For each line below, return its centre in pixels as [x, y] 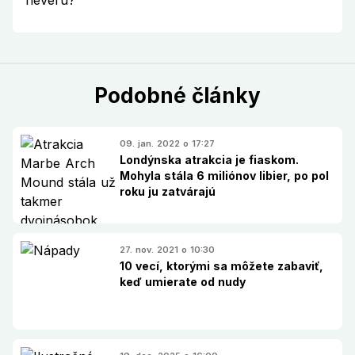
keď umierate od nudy [183, 281]
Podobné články [177, 95]
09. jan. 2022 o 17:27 [167, 143]
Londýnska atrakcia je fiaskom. [209, 159]
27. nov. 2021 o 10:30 [167, 249]
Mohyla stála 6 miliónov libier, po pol [224, 175]
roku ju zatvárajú [168, 191]
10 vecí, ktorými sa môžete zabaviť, [221, 265]
